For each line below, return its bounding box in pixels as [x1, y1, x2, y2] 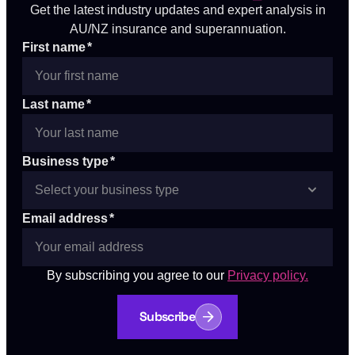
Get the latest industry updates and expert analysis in [29, 2, 326, 17]
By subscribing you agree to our [47, 268, 224, 282]
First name [22, 40, 86, 54]
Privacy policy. [227, 268, 308, 282]
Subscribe [139, 307, 196, 325]
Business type [22, 154, 109, 168]
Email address [22, 211, 108, 225]
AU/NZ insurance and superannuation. [69, 21, 286, 36]
